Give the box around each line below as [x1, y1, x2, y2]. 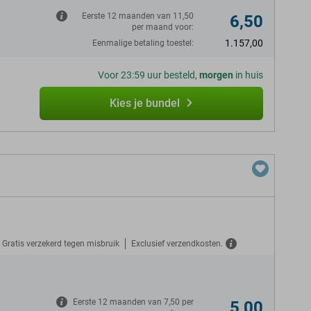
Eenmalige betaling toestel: [92, 38, 194, 48]
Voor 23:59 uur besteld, [98, 69, 199, 81]
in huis [233, 69, 263, 81]
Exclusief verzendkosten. [131, 238, 223, 249]
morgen [199, 69, 233, 81]
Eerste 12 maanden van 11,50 [82, 11, 194, 21]
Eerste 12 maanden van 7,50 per [73, 297, 194, 307]
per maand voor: [132, 22, 194, 32]
